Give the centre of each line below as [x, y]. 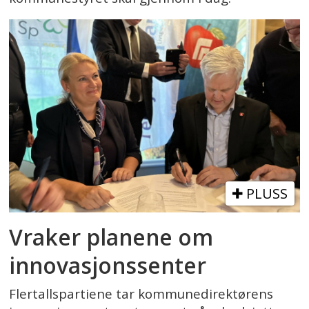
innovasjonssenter [108, 265]
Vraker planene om [111, 237]
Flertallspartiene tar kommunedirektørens [141, 294]
